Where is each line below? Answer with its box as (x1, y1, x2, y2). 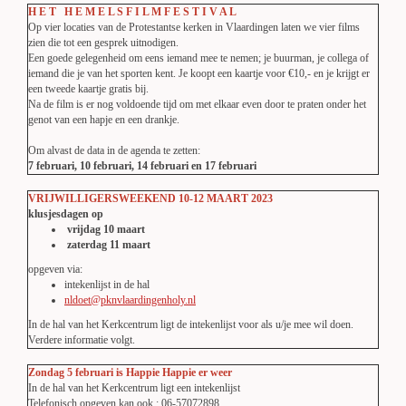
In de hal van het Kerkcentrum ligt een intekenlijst (28, 382, 240, 394)
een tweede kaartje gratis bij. (28, 82, 149, 95)
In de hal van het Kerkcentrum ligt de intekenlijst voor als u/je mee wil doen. (28, 318, 353, 331)
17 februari (205, 159, 256, 172)
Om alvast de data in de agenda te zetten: (28, 144, 200, 157)
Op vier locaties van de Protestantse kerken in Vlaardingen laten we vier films (28, 21, 360, 34)
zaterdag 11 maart (64, 238, 153, 251)
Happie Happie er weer (126, 366, 232, 379)
